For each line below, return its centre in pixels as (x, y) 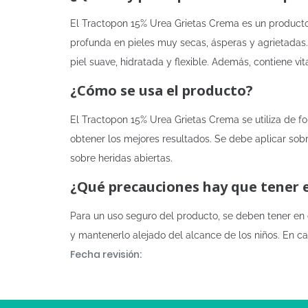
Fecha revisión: (106, 254)
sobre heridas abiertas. (121, 158)
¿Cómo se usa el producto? (162, 90)
